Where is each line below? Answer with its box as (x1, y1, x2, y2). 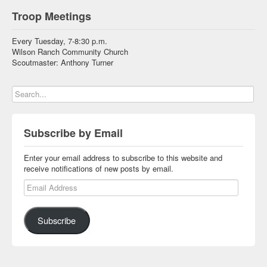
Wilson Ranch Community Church (12, 46, 128, 58)
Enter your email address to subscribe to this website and (24, 152, 222, 164)
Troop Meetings (12, 8, 91, 24)
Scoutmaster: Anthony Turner (12, 57, 113, 69)
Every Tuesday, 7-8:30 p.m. (12, 35, 107, 47)
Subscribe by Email (24, 125, 123, 141)
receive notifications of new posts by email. (24, 163, 173, 175)
